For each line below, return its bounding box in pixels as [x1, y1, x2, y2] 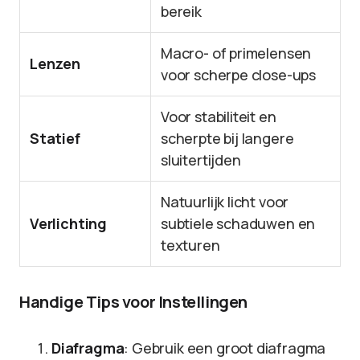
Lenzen [30, 54, 80, 73]
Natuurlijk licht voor [161, 192, 289, 211]
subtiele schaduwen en [161, 214, 316, 233]
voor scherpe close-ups [161, 65, 317, 84]
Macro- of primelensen [161, 43, 312, 63]
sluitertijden [161, 150, 241, 170]
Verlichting [30, 214, 108, 233]
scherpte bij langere [161, 129, 294, 148]
